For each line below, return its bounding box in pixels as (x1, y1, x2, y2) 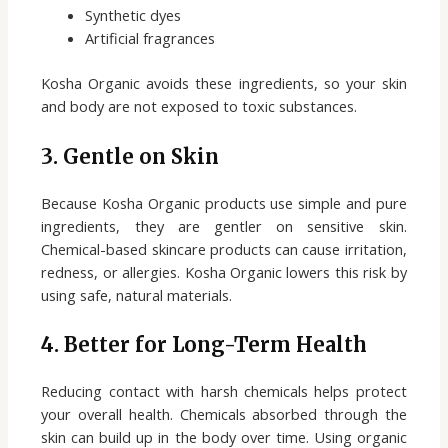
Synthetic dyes (85, 5, 182, 26)
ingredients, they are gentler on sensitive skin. (41, 215, 407, 236)
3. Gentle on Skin (41, 143, 220, 169)
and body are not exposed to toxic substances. (41, 96, 358, 117)
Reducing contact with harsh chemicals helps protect (41, 380, 407, 401)
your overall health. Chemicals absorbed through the (41, 403, 407, 424)
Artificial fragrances (85, 28, 216, 49)
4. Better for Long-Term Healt (41, 331, 354, 357)
